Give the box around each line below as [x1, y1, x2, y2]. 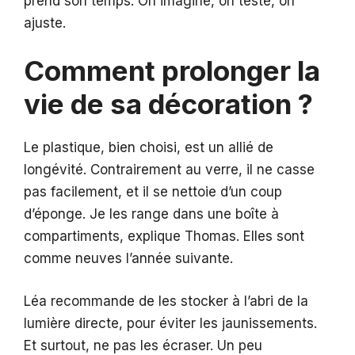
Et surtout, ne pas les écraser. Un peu [24, 337, 262, 353]
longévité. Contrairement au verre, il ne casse [24, 162, 315, 178]
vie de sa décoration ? [24, 87, 313, 121]
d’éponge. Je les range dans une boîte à [24, 206, 279, 223]
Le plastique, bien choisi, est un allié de [24, 139, 273, 156]
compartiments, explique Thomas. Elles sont [24, 228, 304, 245]
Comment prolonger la [24, 54, 320, 88]
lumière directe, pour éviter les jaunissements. [24, 315, 317, 331]
